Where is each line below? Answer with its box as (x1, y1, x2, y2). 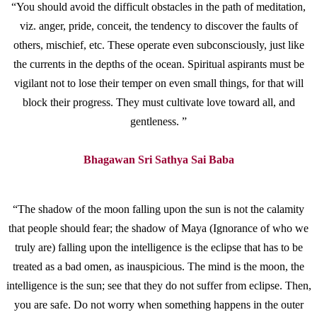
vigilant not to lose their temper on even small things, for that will (13, 77, 304, 90)
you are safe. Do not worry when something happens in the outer (13, 299, 304, 311)
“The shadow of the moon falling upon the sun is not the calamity (13, 203, 304, 216)
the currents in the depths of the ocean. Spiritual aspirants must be (13, 58, 304, 71)
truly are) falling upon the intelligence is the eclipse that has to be (14, 241, 303, 254)
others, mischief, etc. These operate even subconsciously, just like (13, 39, 304, 52)
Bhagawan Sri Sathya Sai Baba (83, 154, 234, 166)
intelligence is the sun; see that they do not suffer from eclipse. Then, (6, 279, 311, 292)
